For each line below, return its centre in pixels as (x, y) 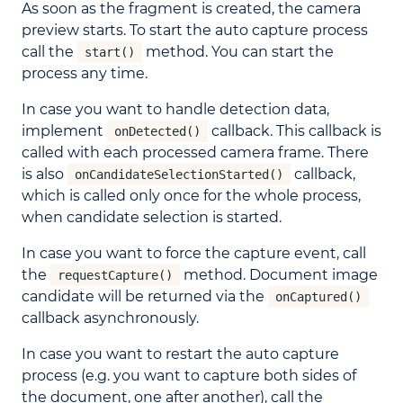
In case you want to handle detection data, (175, 110)
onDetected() (157, 132)
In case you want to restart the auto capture (180, 354)
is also (45, 175)
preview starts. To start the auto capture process (195, 31)
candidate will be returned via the (145, 297)
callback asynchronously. (110, 318)
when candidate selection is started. (152, 218)
